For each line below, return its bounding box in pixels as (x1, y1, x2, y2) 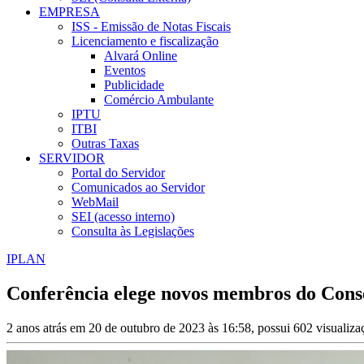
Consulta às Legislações (71, 224, 194, 239)
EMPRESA (39, 5, 100, 19)
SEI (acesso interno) (71, 210, 175, 224)
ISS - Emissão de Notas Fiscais (71, 19, 231, 34)
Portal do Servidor (71, 166, 165, 180)
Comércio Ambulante (104, 93, 214, 107)
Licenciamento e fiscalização (71, 34, 219, 49)
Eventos (104, 63, 145, 78)
